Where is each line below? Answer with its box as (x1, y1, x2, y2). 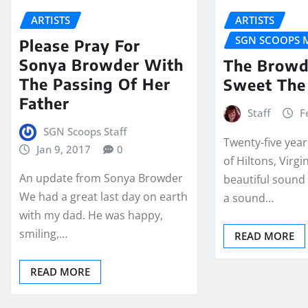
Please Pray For (19, 35, 140, 55)
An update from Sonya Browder (19, 170, 183, 186)
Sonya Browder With (19, 54, 184, 74)
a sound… (223, 190, 274, 206)
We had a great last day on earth (19, 189, 188, 205)
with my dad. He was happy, (19, 208, 163, 223)
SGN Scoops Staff (43, 124, 126, 138)
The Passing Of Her (19, 74, 170, 93)
